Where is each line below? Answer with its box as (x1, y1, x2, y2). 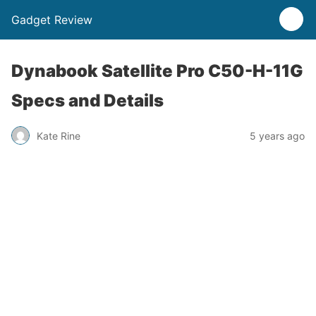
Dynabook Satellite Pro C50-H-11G (11, 61, 303, 81)
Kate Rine (37, 129, 80, 142)
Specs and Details (11, 90, 164, 111)
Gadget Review (11, 13, 92, 27)
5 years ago (250, 129, 305, 142)
